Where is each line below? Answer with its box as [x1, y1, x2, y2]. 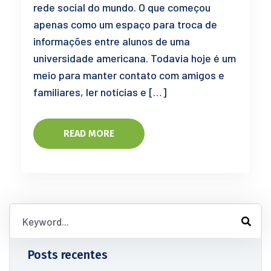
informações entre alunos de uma [33, 34, 190, 48]
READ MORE [64, 128, 114, 139]
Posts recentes [28, 248, 108, 262]
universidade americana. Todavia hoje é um [33, 51, 236, 65]
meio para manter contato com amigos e [33, 68, 224, 82]
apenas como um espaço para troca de [33, 18, 217, 31]
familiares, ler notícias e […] [33, 85, 166, 99]
